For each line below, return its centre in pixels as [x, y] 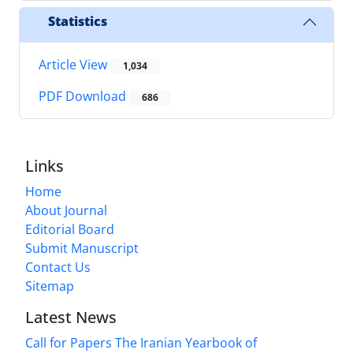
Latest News [71, 318]
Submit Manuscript [82, 249]
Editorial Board [70, 230]
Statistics [78, 22]
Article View [74, 64]
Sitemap [50, 286]
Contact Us [58, 268]
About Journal [66, 211]
